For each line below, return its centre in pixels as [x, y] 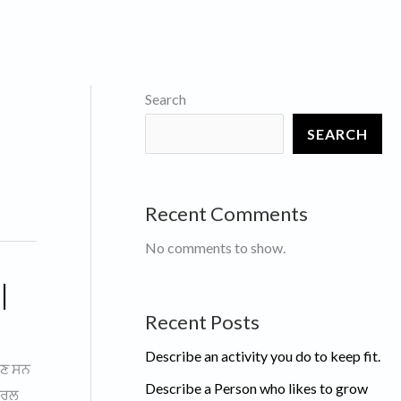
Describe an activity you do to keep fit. [263, 355]
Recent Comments [226, 213]
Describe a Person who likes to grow [256, 388]
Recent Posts [202, 321]
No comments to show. [215, 247]
